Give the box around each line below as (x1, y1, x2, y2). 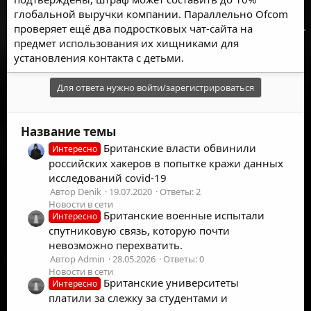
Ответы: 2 (160, 185, 201, 198)
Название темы (21, 123, 116, 140)
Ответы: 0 (163, 253, 204, 266)
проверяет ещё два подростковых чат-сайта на (14, 21, 253, 35)
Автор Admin (50, 253, 105, 266)
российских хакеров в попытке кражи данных (49, 155, 283, 170)
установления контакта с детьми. (14, 50, 184, 65)
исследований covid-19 (49, 170, 167, 185)
